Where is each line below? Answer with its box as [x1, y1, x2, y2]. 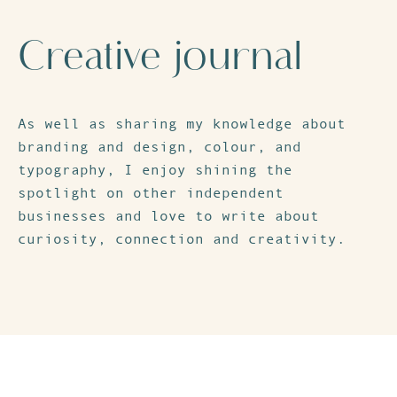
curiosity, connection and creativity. [18, 230, 346, 246]
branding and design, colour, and [18, 137, 301, 154]
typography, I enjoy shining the [18, 160, 292, 177]
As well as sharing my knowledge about [18, 114, 346, 131]
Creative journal [18, 30, 302, 81]
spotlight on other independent [18, 183, 284, 200]
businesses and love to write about [18, 206, 319, 223]
